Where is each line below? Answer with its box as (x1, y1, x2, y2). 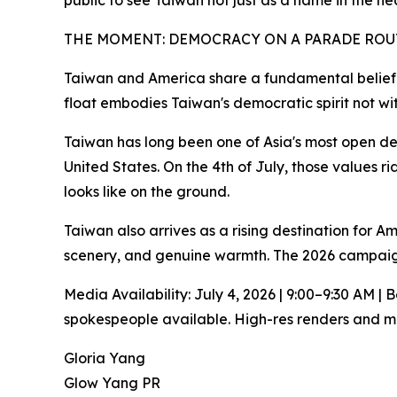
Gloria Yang (64, 349, 145, 368)
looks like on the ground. (64, 183, 230, 201)
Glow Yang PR (64, 374, 160, 393)
